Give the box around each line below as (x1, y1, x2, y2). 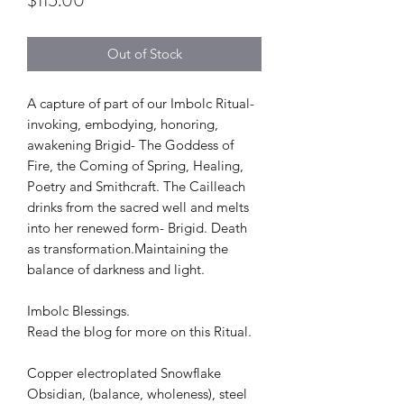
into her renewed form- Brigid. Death (27, 218, 247, 236)
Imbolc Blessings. (27, 301, 130, 319)
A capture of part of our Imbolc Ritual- (27, 94, 254, 112)
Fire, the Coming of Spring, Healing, (27, 156, 243, 174)
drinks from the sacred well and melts (27, 197, 249, 216)
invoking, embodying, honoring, (27, 115, 218, 133)
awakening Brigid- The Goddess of (27, 135, 234, 153)
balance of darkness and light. (27, 260, 205, 278)
